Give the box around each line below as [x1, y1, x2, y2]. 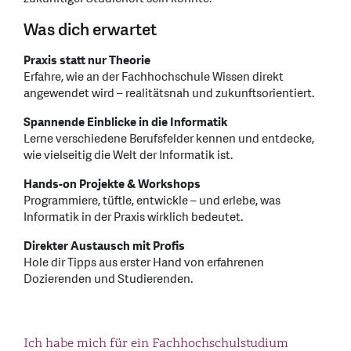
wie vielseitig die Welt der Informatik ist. [24, 147, 233, 164]
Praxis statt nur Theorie [24, 52, 150, 69]
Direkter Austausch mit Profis [24, 237, 185, 255]
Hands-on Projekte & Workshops [24, 175, 201, 193]
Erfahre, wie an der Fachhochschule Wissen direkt [24, 68, 284, 85]
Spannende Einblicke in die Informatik [24, 114, 227, 131]
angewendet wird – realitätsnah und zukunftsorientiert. [24, 85, 314, 102]
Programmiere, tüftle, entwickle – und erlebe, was [24, 192, 280, 209]
